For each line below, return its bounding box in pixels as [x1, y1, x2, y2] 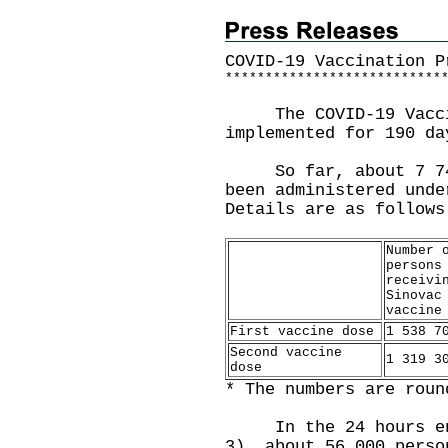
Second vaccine [230, 345, 342, 360]
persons [386, 258, 442, 273]
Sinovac [386, 288, 442, 303]
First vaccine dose [230, 324, 374, 339]
